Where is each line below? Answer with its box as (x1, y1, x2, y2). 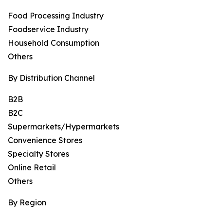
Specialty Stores (8, 149, 69, 159)
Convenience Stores (8, 135, 82, 145)
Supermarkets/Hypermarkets (8, 122, 119, 132)
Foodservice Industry (8, 24, 89, 35)
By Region (8, 198, 46, 208)
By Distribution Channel (8, 73, 95, 83)
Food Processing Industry (8, 11, 104, 21)
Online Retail (8, 163, 56, 173)
